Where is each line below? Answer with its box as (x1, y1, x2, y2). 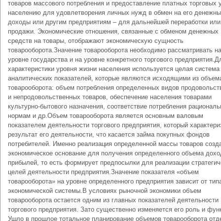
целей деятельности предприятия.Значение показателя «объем (8, 168, 199, 176)
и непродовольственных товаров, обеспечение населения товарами (8, 93, 212, 101)
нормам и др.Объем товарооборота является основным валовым (8, 112, 203, 119)
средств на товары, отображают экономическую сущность (8, 37, 184, 44)
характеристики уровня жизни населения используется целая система (8, 65, 220, 73)
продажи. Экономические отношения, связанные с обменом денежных (8, 28, 219, 35)
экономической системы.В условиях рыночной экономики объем (8, 187, 201, 194)
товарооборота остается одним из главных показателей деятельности (8, 196, 219, 204)
